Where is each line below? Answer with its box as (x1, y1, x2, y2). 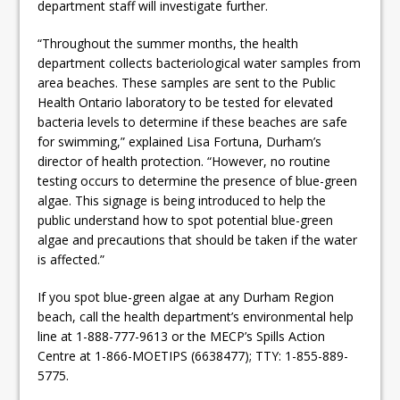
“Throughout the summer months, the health (37, 34, 299, 52)
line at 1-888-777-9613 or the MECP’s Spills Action (37, 327, 326, 345)
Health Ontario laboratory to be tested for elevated (37, 93, 334, 111)
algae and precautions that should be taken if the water (37, 230, 358, 248)
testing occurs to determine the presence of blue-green (37, 171, 358, 189)
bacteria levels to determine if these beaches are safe (37, 112, 348, 130)
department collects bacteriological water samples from (37, 54, 362, 71)
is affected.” (37, 250, 105, 268)
